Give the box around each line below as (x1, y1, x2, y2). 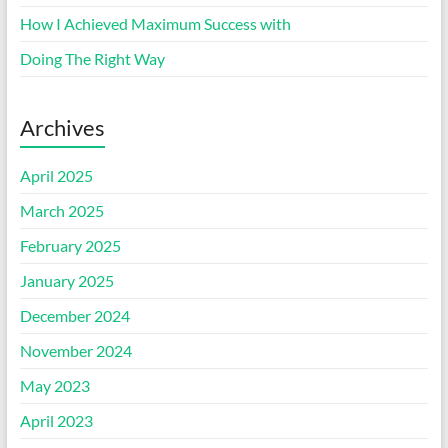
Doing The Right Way (19, 49, 165, 69)
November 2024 (19, 341, 132, 361)
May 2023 (19, 376, 90, 396)
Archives (19, 114, 105, 142)
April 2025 (19, 166, 93, 186)
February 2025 (19, 236, 121, 256)
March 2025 (19, 201, 104, 221)
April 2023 (19, 411, 93, 431)
